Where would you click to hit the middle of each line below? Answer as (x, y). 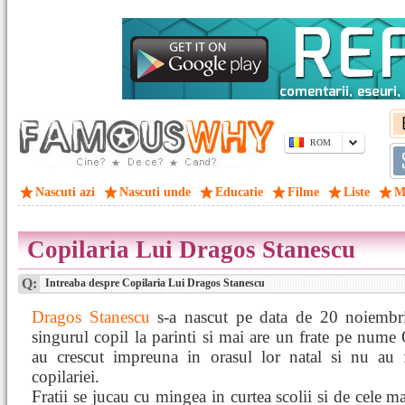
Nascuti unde (155, 192)
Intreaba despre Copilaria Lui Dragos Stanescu (154, 283)
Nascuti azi (65, 192)
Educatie (239, 192)
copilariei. (66, 377)
